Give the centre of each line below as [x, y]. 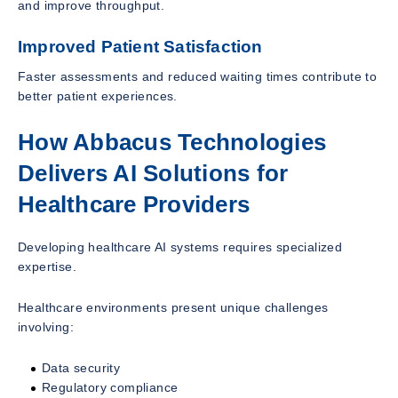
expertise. [48, 267]
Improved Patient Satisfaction [140, 47]
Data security [81, 368]
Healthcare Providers [134, 204]
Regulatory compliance [110, 388]
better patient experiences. [98, 96]
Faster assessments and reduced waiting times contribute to [198, 76]
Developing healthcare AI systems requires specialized [180, 247]
